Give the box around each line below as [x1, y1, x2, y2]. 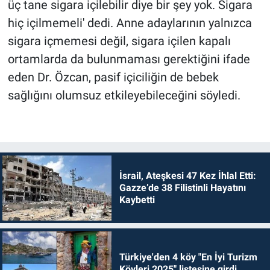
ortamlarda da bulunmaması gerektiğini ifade [7, 51, 250, 66]
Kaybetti [119, 193, 155, 206]
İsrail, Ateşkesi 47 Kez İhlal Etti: [119, 169, 256, 181]
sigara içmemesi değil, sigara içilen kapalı [7, 33, 231, 48]
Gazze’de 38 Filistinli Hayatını [119, 181, 246, 193]
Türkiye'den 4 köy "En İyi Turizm [119, 251, 257, 263]
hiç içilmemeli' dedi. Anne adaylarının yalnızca [7, 15, 252, 30]
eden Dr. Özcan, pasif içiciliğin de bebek [7, 69, 219, 84]
